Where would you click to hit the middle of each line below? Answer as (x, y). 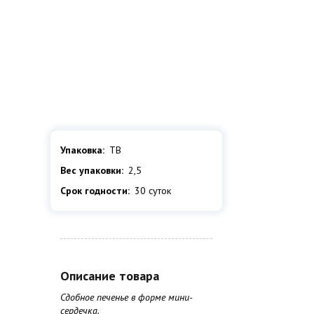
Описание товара (110, 276)
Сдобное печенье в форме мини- (127, 298)
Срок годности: (95, 190)
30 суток (153, 190)
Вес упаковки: (92, 170)
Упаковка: (82, 150)
